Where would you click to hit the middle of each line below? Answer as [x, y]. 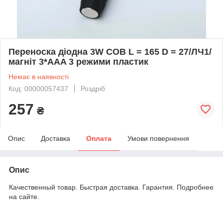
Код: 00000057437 [38, 88]
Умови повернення [158, 138]
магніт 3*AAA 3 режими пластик [78, 61]
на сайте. [24, 196]
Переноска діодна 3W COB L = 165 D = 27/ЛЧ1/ [110, 52]
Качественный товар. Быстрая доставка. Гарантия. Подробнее [111, 187]
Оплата [99, 138]
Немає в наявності [39, 76]
